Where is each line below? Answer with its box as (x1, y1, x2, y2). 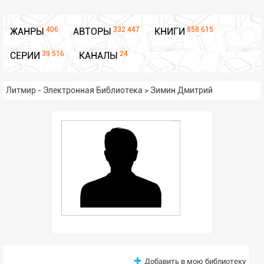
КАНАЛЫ (79, 50, 118, 61)
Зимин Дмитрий (150, 85, 213, 95)
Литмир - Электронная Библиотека (6, 85, 143, 95)
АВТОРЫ (73, 26, 111, 37)
